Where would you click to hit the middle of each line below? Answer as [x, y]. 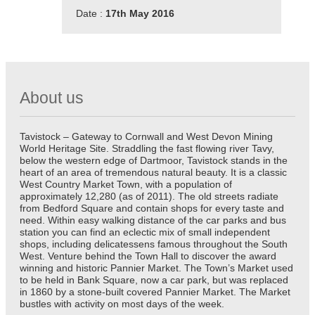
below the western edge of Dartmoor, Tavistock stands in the [154, 160]
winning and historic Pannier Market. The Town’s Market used [156, 268]
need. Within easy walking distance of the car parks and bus [153, 220]
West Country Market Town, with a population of [126, 184]
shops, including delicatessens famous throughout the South [154, 244]
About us [52, 98]
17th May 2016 [140, 13]
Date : [91, 13]
